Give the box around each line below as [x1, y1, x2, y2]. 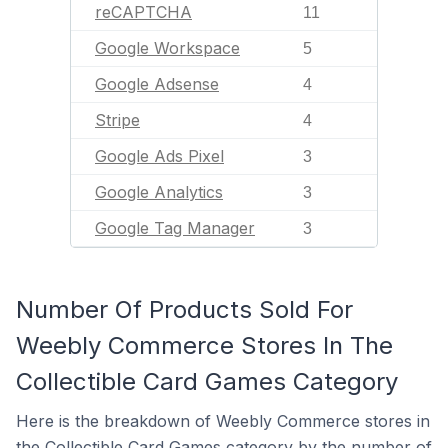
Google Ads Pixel [95, 146, 224, 166]
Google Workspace [95, 38, 240, 58]
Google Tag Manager [95, 218, 255, 238]
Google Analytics [95, 182, 223, 202]
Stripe [95, 110, 140, 130]
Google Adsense [95, 74, 219, 94]
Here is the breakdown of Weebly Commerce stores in [16, 411, 430, 431]
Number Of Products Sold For [16, 295, 353, 324]
